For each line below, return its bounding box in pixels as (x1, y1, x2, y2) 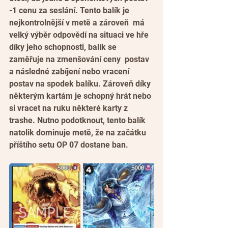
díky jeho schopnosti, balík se (9, 42, 119, 52)
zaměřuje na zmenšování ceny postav (9, 54, 151, 64)
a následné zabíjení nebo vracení (9, 66, 131, 76)
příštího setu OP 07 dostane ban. (9, 139, 128, 150)
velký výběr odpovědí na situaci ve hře (9, 30, 151, 40)
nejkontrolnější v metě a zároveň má (9, 17, 149, 27)
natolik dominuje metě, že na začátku (9, 127, 148, 137)
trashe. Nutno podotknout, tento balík (9, 115, 148, 125)
